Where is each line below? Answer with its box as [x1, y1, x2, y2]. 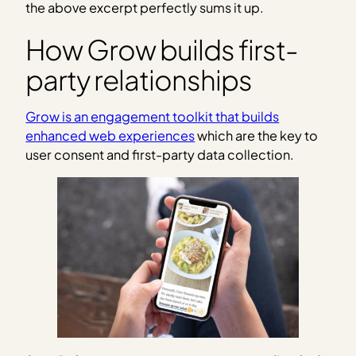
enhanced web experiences [25, 127, 195, 145]
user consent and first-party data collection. [25, 146, 295, 164]
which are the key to [195, 127, 319, 145]
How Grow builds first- [25, 31, 298, 67]
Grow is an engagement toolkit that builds [25, 108, 280, 126]
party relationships [25, 61, 252, 97]
